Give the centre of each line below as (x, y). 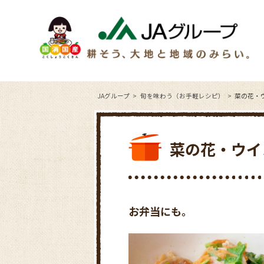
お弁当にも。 (160, 211)
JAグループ (113, 95)
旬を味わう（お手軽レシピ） (182, 95)
